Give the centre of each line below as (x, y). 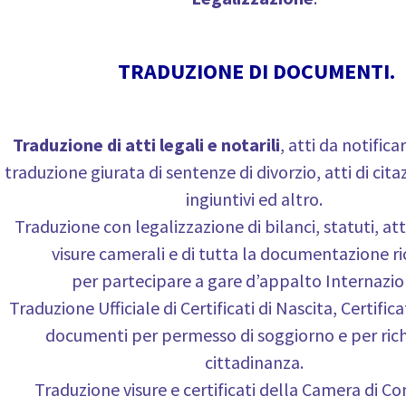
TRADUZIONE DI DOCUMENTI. (256, 71)
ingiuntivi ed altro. (254, 199)
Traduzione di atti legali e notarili (146, 145)
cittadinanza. (254, 362)
